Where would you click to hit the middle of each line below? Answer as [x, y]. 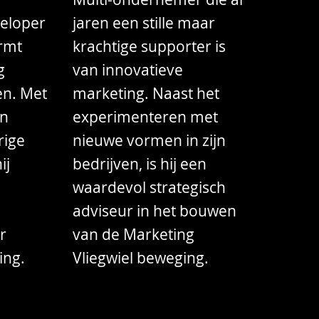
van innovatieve [128, 70]
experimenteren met [146, 117]
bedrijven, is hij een [140, 164]
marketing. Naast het [146, 94]
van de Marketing [134, 235]
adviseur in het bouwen [155, 211]
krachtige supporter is [150, 47]
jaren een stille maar [144, 23]
